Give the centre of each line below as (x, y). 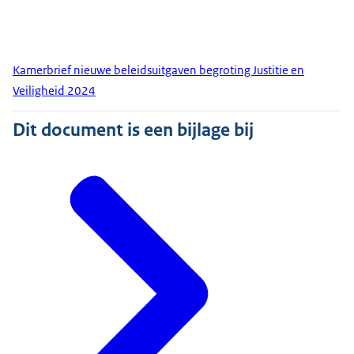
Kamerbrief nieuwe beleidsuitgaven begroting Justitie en (158, 70)
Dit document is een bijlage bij (133, 130)
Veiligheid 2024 (54, 91)
